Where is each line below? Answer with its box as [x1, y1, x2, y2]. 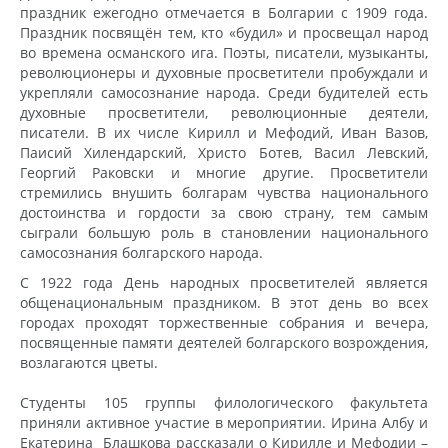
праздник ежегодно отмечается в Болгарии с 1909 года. [20, 2, 428, 22]
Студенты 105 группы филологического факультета [20, 392, 428, 412]
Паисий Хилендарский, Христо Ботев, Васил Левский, [20, 142, 428, 162]
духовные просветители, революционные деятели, [20, 102, 428, 122]
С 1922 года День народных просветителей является [20, 272, 428, 292]
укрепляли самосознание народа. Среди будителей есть [20, 82, 428, 102]
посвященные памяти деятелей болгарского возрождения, [20, 332, 428, 352]
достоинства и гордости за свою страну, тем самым [20, 202, 428, 222]
